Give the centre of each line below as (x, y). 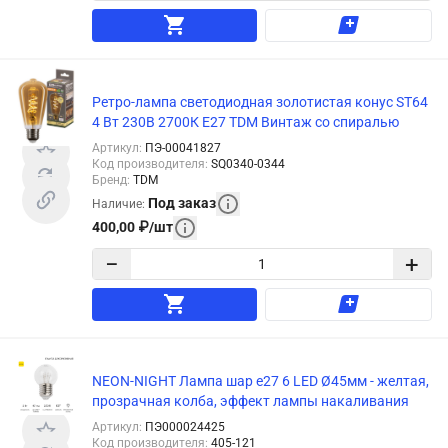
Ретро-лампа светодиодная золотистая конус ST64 (260, 101)
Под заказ (182, 203)
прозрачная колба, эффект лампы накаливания (250, 400)
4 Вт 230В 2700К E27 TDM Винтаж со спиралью (245, 121)
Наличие (117, 204)
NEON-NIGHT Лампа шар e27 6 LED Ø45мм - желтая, (260, 380)
